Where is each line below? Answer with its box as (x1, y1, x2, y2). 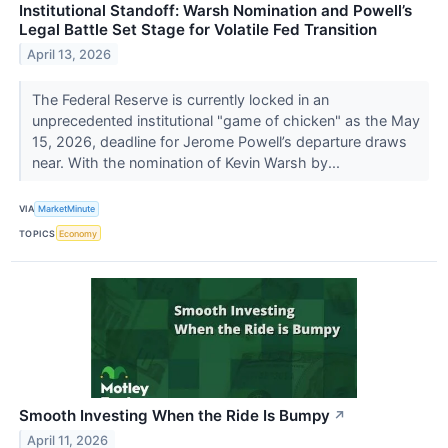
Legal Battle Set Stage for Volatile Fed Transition (19, 19, 377, 39)
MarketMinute (38, 203, 96, 215)
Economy (59, 227, 98, 239)
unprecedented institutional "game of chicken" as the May (31, 111, 420, 129)
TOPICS (19, 227, 56, 239)
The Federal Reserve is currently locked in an (31, 90, 329, 108)
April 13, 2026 (27, 46, 112, 62)
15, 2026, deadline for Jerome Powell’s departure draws (31, 132, 407, 150)
